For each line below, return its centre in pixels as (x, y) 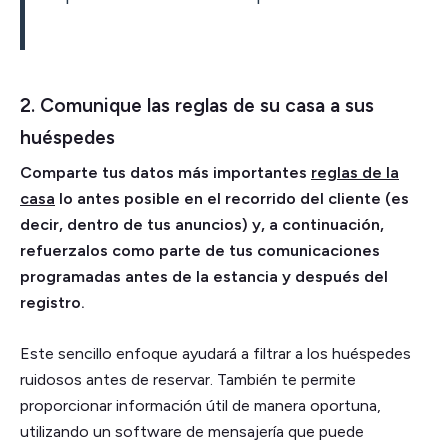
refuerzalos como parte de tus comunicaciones (200, 250)
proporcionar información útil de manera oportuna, (200, 405)
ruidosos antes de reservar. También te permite (188, 379)
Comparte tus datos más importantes (165, 172)
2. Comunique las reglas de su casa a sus (197, 105)
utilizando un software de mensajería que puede (192, 431)
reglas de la (355, 172)
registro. (52, 302)
